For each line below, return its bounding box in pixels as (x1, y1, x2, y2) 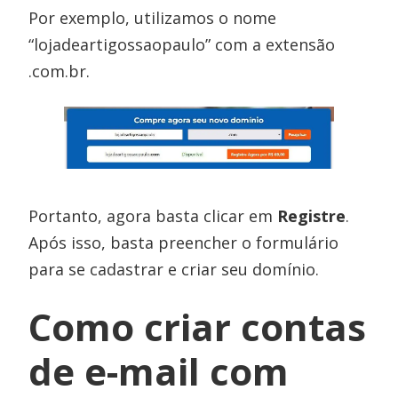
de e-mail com (28, 345, 290, 396)
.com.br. (28, 60, 91, 83)
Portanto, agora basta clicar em (28, 204, 278, 227)
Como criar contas (28, 300, 367, 352)
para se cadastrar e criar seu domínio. (28, 258, 320, 280)
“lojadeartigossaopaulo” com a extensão (28, 34, 336, 56)
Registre (277, 204, 346, 227)
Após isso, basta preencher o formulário (28, 231, 339, 253)
